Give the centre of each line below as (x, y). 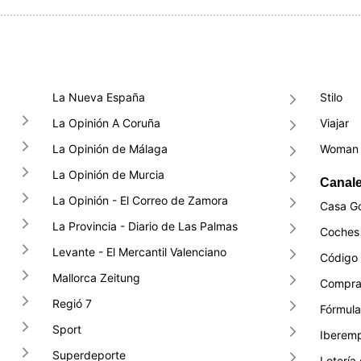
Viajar (334, 123)
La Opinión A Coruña (107, 123)
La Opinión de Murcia (109, 174)
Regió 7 (73, 303)
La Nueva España (99, 97)
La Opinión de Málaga (110, 149)
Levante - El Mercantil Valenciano (140, 252)
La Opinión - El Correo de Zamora (141, 200)
